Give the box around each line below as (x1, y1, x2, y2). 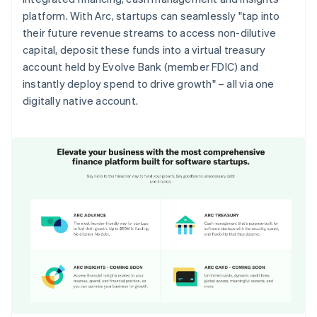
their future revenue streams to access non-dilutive (23, 25, 277, 40)
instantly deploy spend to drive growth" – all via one (23, 76, 275, 91)
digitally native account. (23, 93, 138, 108)
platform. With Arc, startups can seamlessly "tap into (23, 8, 280, 23)
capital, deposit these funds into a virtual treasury (23, 42, 266, 57)
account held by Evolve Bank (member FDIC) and (23, 59, 259, 74)
